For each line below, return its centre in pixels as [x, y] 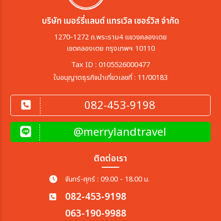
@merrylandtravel [120, 132]
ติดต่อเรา [110, 159]
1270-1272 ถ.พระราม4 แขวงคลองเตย [110, 37]
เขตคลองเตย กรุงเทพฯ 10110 [110, 49]
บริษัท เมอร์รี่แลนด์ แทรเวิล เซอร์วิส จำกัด [110, 21]
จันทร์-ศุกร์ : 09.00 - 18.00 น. [107, 179]
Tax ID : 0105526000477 [110, 65]
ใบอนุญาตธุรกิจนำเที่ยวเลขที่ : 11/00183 [110, 78]
